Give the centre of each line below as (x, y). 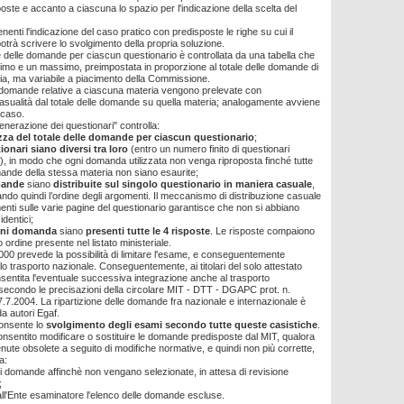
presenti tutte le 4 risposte (148, 231)
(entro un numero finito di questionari (209, 149)
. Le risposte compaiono (262, 231)
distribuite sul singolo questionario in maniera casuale (183, 184)
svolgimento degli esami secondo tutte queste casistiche (182, 325)
